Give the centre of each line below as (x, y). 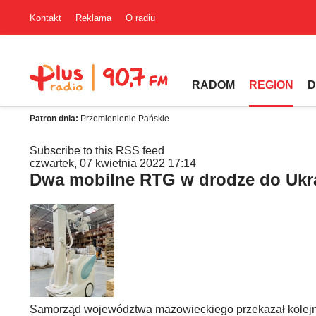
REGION (271, 85)
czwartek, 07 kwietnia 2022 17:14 (113, 163)
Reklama (93, 18)
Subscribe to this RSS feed (97, 151)
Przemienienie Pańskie (125, 119)
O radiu (140, 18)
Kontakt (45, 18)
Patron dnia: (55, 119)
